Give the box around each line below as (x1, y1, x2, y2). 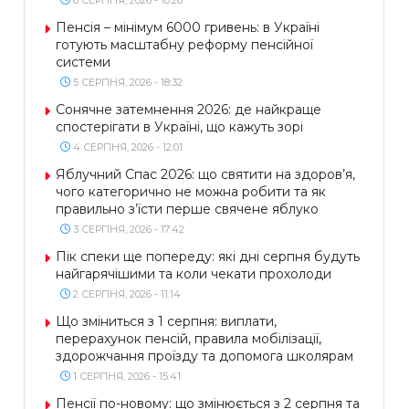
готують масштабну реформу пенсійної (56, 36, 313, 53)
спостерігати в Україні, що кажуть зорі (56, 118, 303, 135)
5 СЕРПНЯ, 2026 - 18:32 (70, 75, 183, 89)
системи (56, 53, 110, 70)
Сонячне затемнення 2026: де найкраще (56, 100, 321, 118)
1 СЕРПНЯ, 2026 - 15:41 (70, 369, 181, 383)
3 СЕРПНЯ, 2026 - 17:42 (70, 222, 184, 236)
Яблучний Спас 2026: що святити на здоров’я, (56, 165, 355, 183)
